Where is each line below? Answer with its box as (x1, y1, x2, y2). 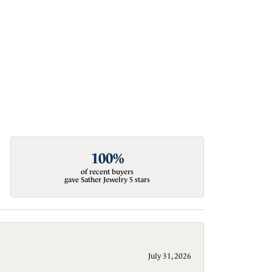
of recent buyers (81, 168, 134, 177)
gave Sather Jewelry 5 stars (64, 175, 151, 185)
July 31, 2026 (148, 251, 191, 261)
